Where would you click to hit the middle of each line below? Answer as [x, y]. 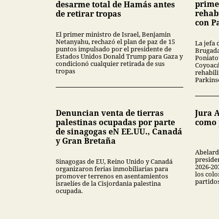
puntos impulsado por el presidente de [114, 49]
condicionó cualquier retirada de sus [110, 63]
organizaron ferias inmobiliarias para [112, 169]
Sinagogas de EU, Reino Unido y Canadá [114, 162]
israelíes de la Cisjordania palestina [108, 184]
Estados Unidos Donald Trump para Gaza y [119, 56]
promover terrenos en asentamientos [112, 176]
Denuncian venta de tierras [110, 113]
